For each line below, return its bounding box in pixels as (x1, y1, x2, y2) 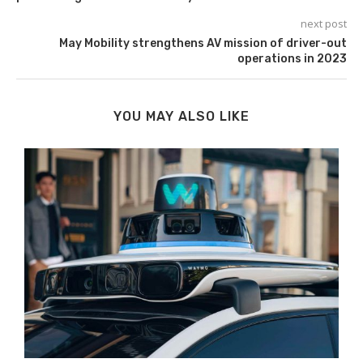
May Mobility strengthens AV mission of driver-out (59, 36, 347, 50)
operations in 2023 (237, 51, 347, 66)
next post (301, 15, 347, 31)
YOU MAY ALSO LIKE (113, 108, 250, 124)
